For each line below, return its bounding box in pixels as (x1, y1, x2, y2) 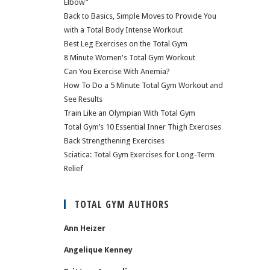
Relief (64, 164, 83, 173)
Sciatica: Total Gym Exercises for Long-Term (64, 150, 215, 159)
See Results (64, 95, 102, 104)
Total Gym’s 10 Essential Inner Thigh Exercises (64, 122, 221, 131)
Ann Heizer (64, 224, 105, 233)
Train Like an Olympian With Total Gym (64, 108, 195, 118)
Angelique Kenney (64, 245, 133, 254)
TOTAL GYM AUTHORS (75, 198, 169, 211)
